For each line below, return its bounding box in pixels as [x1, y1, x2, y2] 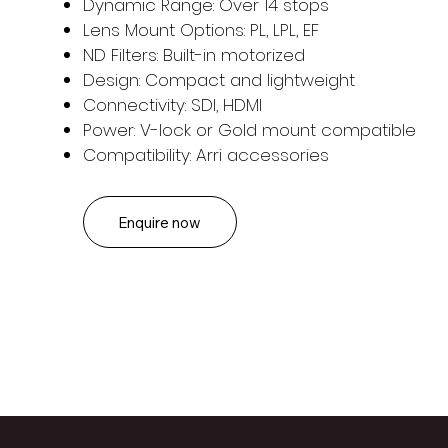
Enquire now [118, 212, 202, 232]
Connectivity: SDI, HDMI [83, 92, 262, 117]
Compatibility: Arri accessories [83, 142, 329, 167]
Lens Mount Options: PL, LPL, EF [83, 17, 319, 42]
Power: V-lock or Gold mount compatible [83, 117, 416, 142]
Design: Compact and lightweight [83, 67, 355, 92]
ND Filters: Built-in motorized [83, 42, 305, 67]
